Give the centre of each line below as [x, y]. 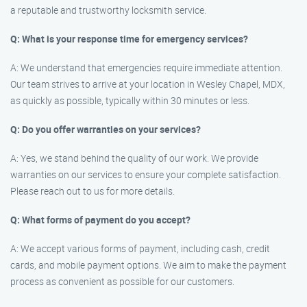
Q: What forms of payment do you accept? [100, 220]
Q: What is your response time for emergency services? [129, 39]
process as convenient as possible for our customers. [122, 281]
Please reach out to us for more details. [93, 191]
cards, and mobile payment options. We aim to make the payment [148, 265]
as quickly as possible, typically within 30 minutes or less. [130, 100]
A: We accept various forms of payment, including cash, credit [140, 248]
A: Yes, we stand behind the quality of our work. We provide [134, 158]
